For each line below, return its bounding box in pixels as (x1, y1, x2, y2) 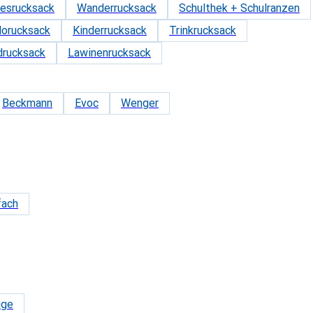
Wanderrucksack (77, 1, 156, 15)
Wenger (121, 96, 159, 110)
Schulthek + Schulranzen (179, 1, 300, 15)
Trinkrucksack (169, 24, 236, 37)
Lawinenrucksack (68, 46, 151, 59)
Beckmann (2, 96, 52, 110)
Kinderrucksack (73, 24, 147, 37)
